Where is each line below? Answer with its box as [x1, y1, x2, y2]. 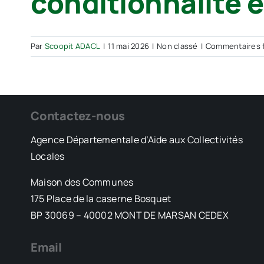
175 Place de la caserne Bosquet [30, 192, 171, 205]
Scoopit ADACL [44, 41, 101, 51]
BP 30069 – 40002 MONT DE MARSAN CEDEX [30, 209, 229, 222]
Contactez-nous [30, 108, 126, 124]
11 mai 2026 [108, 41, 149, 51]
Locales [30, 150, 65, 163]
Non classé [157, 41, 198, 51]
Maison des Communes [30, 176, 134, 189]
